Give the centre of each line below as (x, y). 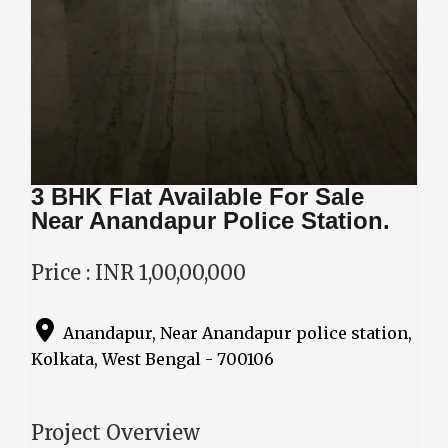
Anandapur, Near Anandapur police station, (237, 332)
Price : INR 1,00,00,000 (138, 272)
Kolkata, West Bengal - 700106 (152, 358)
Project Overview (115, 432)
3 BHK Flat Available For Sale (197, 196)
